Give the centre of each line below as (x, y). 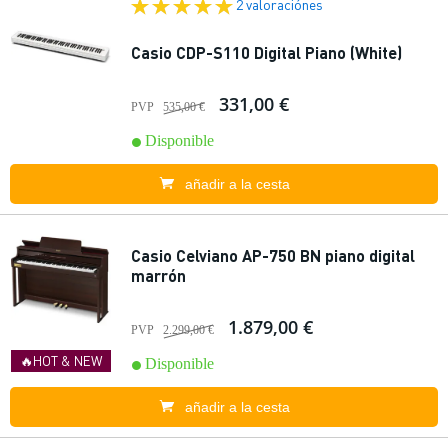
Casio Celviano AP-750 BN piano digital (273, 255)
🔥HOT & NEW (61, 360)
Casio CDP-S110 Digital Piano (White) (266, 52)
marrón (158, 275)
